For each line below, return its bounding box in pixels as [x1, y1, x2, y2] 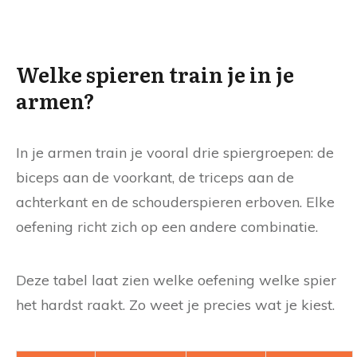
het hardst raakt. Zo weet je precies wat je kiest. [16, 296, 335, 315]
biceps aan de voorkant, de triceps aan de [16, 168, 294, 187]
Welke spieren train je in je [16, 58, 294, 90]
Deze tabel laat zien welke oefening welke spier [16, 271, 336, 290]
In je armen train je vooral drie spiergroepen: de [16, 143, 334, 163]
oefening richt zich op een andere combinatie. [16, 218, 318, 237]
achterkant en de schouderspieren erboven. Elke [16, 193, 335, 212]
